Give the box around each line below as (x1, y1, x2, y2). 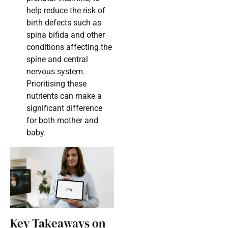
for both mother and (26, 116, 98, 126)
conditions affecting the (26, 42, 112, 52)
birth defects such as (26, 18, 101, 28)
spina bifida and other (26, 30, 105, 40)
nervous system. (26, 67, 85, 77)
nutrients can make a (26, 91, 102, 101)
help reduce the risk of (26, 6, 105, 16)
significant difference (26, 103, 102, 113)
